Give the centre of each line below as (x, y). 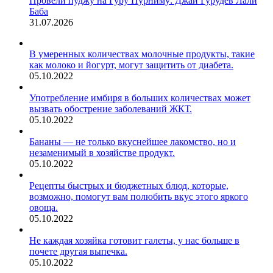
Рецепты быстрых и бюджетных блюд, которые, (129, 186)
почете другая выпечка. (78, 251)
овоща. (44, 207)
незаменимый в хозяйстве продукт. (102, 153)
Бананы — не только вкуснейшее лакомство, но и (133, 142)
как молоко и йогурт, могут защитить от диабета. (131, 65)
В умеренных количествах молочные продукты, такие (142, 54)
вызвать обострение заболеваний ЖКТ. (111, 109)
